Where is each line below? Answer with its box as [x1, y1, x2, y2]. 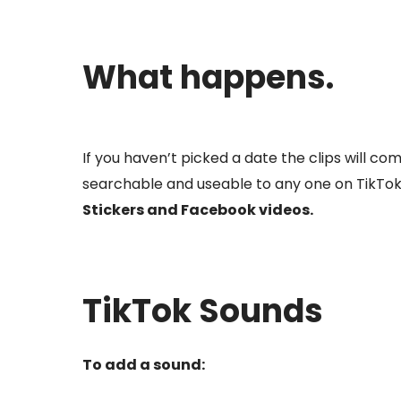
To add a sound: [82, 354, 205, 376]
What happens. [82, 54, 334, 100]
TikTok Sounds [82, 288, 323, 335]
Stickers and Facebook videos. [82, 199, 313, 220]
